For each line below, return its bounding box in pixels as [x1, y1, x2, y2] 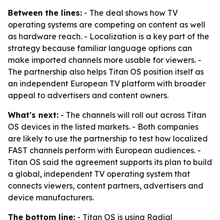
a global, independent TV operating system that [8, 169, 190, 179]
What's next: [8, 110, 58, 120]
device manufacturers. [8, 192, 94, 202]
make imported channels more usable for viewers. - [8, 55, 201, 65]
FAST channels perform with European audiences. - [8, 145, 201, 155]
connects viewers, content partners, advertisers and [8, 181, 203, 191]
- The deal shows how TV [82, 8, 178, 18]
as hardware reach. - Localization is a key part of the [8, 31, 209, 41]
